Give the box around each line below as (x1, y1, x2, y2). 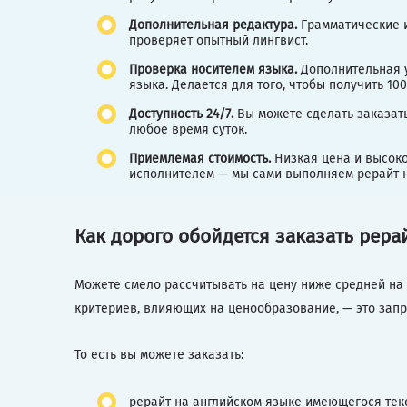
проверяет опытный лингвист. (129, 32, 308, 48)
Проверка (129, 61, 187, 77)
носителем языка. (191, 61, 297, 77)
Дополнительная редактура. (129, 16, 301, 33)
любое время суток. (129, 121, 247, 137)
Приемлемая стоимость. (129, 150, 274, 166)
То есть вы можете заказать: (74, 346, 243, 362)
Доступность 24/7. (129, 105, 237, 122)
